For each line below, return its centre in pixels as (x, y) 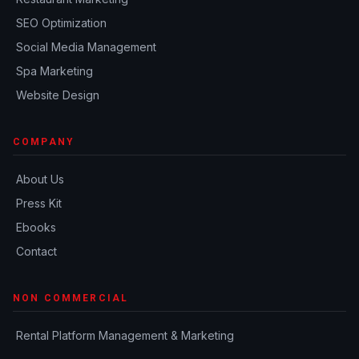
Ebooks (36, 227)
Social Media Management (86, 47)
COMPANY (44, 142)
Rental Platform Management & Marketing (125, 335)
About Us (40, 179)
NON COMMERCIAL (71, 298)
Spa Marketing (54, 71)
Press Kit (39, 203)
